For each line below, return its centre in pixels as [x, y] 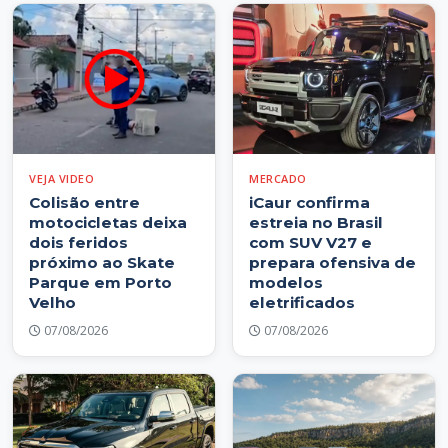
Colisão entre [84, 202]
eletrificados [302, 302]
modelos [286, 282]
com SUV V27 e [310, 242]
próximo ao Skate [102, 262]
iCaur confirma [309, 202]
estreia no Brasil [316, 222]
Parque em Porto [100, 282]
